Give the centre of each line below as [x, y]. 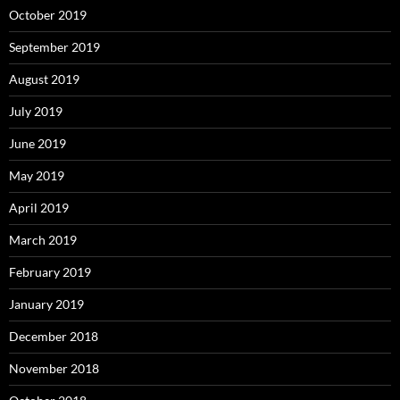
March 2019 [43, 240]
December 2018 [54, 337]
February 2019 [50, 272]
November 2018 [54, 369]
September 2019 [54, 47]
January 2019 [46, 304]
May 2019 [37, 176]
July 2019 [36, 112]
